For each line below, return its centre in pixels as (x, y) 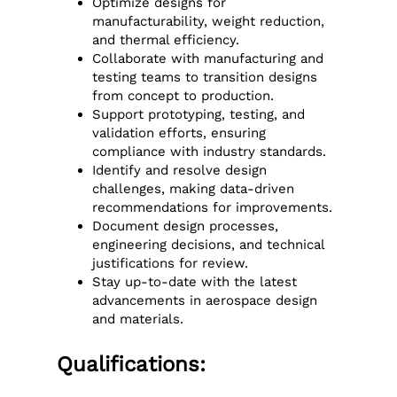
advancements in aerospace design (205, 300)
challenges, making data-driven (194, 188)
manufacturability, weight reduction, (209, 21)
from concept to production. (183, 95)
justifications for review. (171, 263)
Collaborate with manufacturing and (208, 58)
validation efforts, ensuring (179, 132)
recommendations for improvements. (213, 207)
